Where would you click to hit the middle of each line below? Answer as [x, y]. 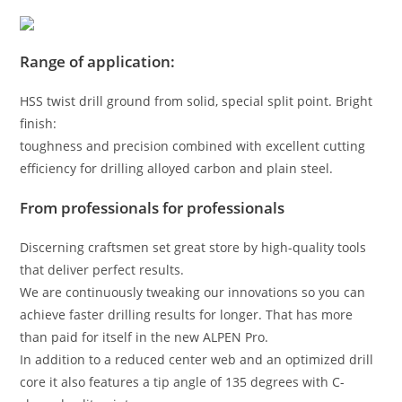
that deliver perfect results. [102, 270]
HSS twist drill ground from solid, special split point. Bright [197, 101]
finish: [39, 124]
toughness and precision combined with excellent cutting [193, 146]
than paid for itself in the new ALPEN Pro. [144, 337]
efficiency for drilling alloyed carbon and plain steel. [177, 169]
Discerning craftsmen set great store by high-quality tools [193, 248]
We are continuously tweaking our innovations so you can [193, 293]
